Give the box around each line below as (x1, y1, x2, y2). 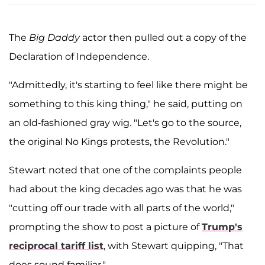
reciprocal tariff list (9, 240, 104, 251)
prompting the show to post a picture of (9, 221, 202, 232)
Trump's (202, 221, 243, 232)
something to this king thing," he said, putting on (9, 98, 243, 109)
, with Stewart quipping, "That (104, 240, 244, 251)
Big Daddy (29, 31, 80, 43)
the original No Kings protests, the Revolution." (9, 135, 230, 147)
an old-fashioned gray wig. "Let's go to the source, (9, 117, 241, 128)
